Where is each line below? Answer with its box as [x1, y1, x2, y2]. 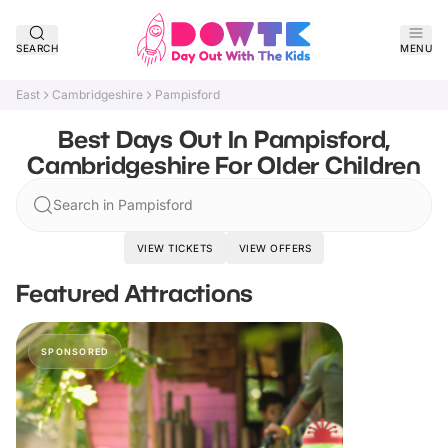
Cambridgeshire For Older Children [27, 150, 421, 179]
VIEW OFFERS [238, 242, 312, 254]
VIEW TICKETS [136, 242, 213, 254]
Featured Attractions [16, 278, 253, 307]
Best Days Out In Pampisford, [58, 124, 390, 153]
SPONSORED [41, 346, 110, 357]
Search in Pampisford [53, 196, 193, 213]
